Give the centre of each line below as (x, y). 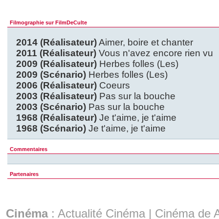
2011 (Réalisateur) (56, 53)
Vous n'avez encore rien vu (155, 53)
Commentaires (29, 149)
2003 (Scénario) (51, 107)
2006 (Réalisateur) (56, 86)
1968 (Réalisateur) (56, 118)
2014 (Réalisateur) (56, 43)
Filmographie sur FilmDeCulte (48, 23)
